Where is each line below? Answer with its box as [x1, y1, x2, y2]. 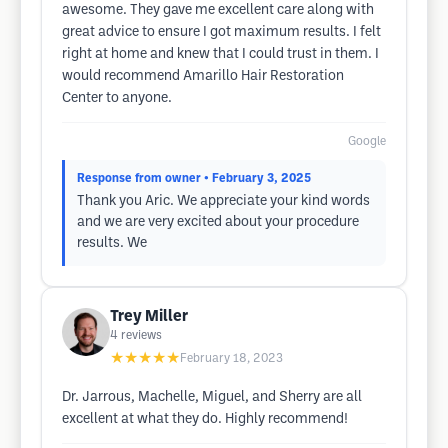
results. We [77, 237, 147, 250]
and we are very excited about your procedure [77, 216, 359, 229]
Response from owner [77, 173, 201, 184]
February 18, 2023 [180, 353, 283, 364]
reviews [121, 330, 162, 341]
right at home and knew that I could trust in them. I [62, 48, 379, 61]
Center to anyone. [62, 92, 172, 105]
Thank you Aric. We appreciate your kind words [77, 195, 370, 208]
